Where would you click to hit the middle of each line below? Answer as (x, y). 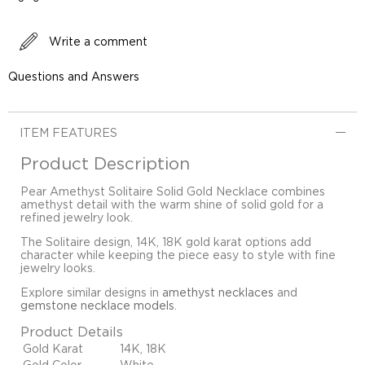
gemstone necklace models (97, 306)
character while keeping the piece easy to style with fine (178, 255)
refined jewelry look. (77, 218)
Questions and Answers (74, 77)
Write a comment (98, 42)
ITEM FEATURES (68, 133)
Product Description (105, 164)
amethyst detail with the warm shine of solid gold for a (172, 205)
